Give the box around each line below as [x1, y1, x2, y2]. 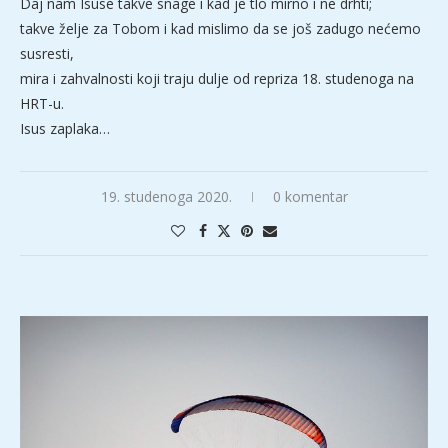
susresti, [20, 43, 74, 63]
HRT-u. [20, 93, 64, 113]
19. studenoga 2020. [100, 186, 232, 206]
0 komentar [272, 186, 348, 206]
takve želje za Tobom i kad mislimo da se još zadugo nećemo [20, 18, 421, 38]
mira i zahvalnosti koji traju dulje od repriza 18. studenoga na [20, 68, 414, 88]
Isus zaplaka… [20, 118, 110, 138]
